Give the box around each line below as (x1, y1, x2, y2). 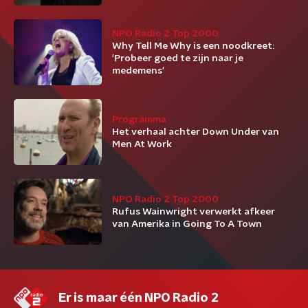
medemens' (112, 66, 164, 76)
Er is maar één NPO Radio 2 (58, 292, 219, 305)
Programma (112, 115, 166, 124)
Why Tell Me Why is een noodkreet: (112, 41, 274, 51)
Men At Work (112, 140, 172, 149)
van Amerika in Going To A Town (112, 219, 262, 229)
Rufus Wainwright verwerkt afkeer (112, 207, 275, 217)
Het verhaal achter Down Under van (112, 127, 279, 137)
